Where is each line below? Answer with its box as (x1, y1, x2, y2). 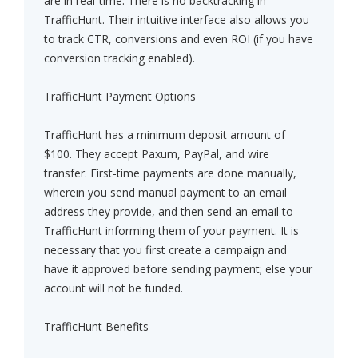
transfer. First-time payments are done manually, (44, 165, 296, 181)
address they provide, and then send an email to (44, 204, 293, 220)
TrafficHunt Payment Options (44, 89, 196, 105)
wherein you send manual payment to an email (44, 185, 287, 201)
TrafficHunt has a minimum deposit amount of (44, 127, 285, 143)
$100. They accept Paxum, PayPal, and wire (44, 146, 269, 162)
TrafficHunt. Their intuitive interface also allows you (44, 12, 309, 28)
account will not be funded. (44, 280, 183, 296)
